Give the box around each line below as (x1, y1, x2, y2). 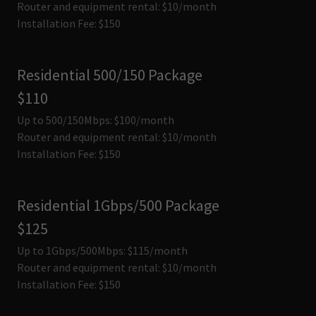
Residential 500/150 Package (17, 65, 202, 85)
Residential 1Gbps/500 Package (17, 195, 219, 215)
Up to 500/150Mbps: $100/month (17, 113, 174, 127)
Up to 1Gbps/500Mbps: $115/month (17, 243, 188, 257)
